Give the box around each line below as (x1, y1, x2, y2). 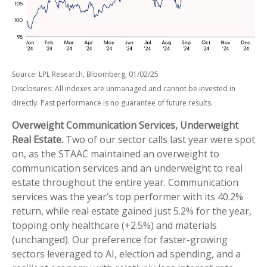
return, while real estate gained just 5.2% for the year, (12, 204, 252, 218)
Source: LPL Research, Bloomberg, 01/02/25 (12, 69, 159, 80)
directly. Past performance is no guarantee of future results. (12, 98, 213, 108)
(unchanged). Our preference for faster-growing (12, 233, 228, 247)
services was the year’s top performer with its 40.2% (12, 190, 243, 204)
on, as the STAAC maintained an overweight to (12, 147, 219, 161)
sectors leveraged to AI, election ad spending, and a (12, 247, 241, 261)
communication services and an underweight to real (12, 162, 243, 175)
